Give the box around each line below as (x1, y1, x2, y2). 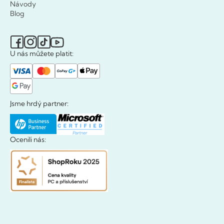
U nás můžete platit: (10, 48, 73, 58)
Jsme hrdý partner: (10, 98, 68, 108)
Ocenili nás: (10, 134, 46, 144)
